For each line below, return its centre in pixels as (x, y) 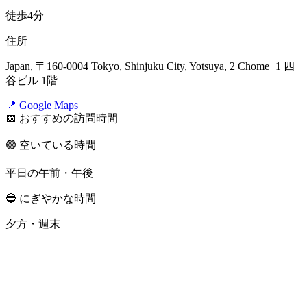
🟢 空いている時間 (51, 145)
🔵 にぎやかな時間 (51, 198)
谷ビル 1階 (32, 80)
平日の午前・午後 (49, 173)
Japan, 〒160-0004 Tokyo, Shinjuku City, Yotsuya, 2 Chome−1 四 (150, 66)
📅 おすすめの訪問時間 (62, 118)
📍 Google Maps (42, 105)
